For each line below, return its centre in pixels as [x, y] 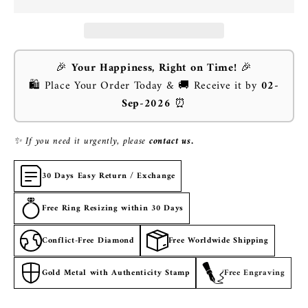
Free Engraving [254, 273]
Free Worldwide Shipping [218, 241]
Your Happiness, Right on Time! [154, 68]
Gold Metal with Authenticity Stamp [116, 273]
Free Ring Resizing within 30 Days [113, 208]
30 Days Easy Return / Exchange [109, 176]
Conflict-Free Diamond [88, 241]
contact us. [171, 142]
